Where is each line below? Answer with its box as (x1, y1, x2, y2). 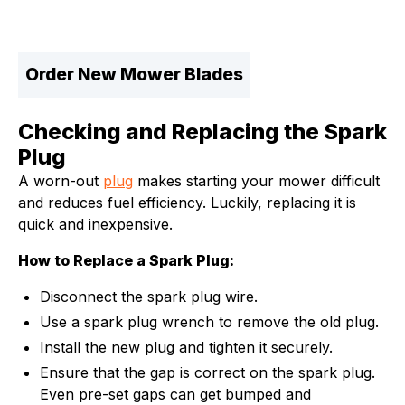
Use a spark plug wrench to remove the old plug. (40, 313, 379, 331)
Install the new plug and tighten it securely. (40, 338, 337, 356)
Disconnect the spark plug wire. (40, 287, 258, 306)
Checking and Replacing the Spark (18, 118, 387, 145)
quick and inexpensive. (18, 215, 173, 233)
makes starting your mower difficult (133, 172, 380, 190)
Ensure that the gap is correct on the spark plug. (40, 363, 375, 381)
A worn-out (18, 172, 103, 190)
